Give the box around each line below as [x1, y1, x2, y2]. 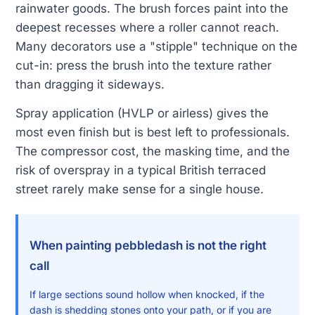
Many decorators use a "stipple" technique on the [15, 39, 297, 54]
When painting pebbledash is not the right [30, 238, 266, 253]
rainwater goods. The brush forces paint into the [15, 1, 288, 16]
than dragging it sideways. [15, 77, 165, 92]
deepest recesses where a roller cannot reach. [15, 20, 279, 35]
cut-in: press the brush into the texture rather [15, 58, 271, 73]
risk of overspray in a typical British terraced [15, 163, 266, 178]
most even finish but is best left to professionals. [15, 125, 290, 140]
